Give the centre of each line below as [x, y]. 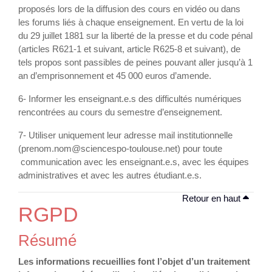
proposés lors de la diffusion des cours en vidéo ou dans [129, 9]
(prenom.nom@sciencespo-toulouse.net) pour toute [121, 148]
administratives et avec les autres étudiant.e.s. [111, 175]
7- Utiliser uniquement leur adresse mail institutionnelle [125, 135]
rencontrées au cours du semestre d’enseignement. [121, 112]
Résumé [47, 240]
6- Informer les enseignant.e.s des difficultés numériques [130, 99]
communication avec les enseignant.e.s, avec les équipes [134, 162]
